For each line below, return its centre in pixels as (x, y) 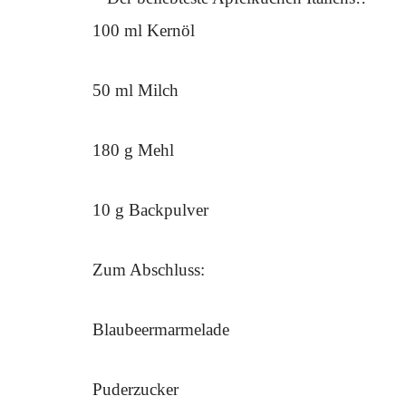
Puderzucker (135, 389)
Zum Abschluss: (149, 270)
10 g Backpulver (150, 210)
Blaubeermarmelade (161, 329)
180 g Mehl (133, 150)
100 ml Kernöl (144, 30)
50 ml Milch (135, 90)
